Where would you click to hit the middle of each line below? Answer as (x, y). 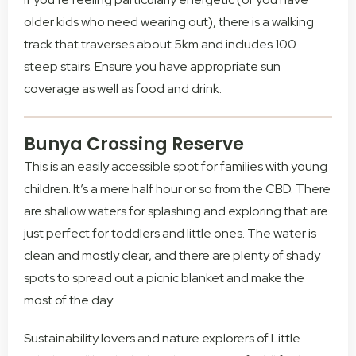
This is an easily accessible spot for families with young (176, 167)
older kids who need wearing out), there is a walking (169, 22)
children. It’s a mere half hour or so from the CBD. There (177, 189)
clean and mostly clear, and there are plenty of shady (172, 256)
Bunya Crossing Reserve (134, 145)
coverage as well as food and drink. (123, 89)
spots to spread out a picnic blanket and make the (164, 278)
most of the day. (69, 300)
